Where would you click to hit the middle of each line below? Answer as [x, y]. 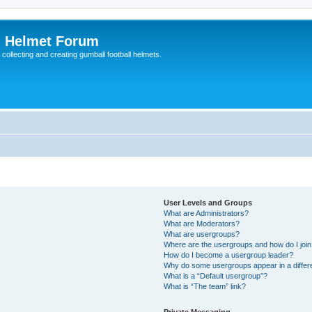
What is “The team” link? [205, 286]
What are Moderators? [202, 224]
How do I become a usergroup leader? [229, 255]
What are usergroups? [202, 234]
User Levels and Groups [208, 203]
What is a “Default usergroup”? [216, 276]
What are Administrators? [206, 213]
